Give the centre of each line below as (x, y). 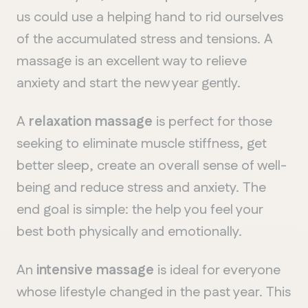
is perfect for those (214, 121)
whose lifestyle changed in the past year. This (154, 292)
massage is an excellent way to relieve (132, 61)
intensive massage (97, 270)
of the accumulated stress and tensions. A (145, 39)
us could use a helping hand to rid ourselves (150, 17)
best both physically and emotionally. (129, 231)
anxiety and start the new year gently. (129, 83)
